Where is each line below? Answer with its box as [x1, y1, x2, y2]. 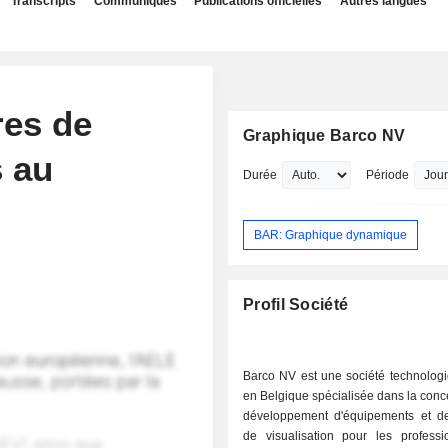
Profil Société [243, 296, 349, 314]
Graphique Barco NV [243, 127, 406, 144]
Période [366, 168, 410, 182]
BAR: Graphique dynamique [254, 227, 408, 242]
